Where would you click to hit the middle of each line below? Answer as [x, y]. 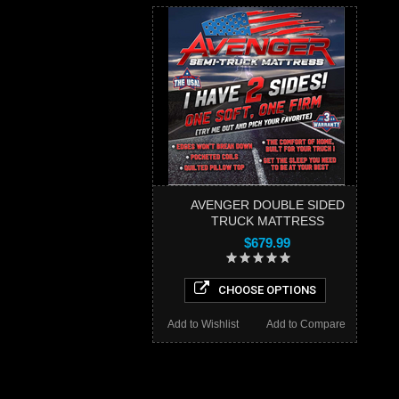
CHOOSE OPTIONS [267, 289]
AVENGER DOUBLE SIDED [267, 204]
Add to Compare [305, 324]
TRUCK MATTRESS [267, 220]
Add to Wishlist [203, 324]
